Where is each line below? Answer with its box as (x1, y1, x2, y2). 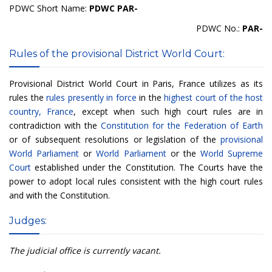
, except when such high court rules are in (73, 105, 263, 117)
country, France (9, 105, 74, 117)
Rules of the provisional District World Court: (9, 47, 225, 59)
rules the (9, 91, 46, 103)
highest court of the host (164, 91, 263, 103)
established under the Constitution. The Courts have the (31, 161, 263, 173)
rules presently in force (46, 91, 137, 103)
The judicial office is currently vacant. (9, 244, 161, 256)
